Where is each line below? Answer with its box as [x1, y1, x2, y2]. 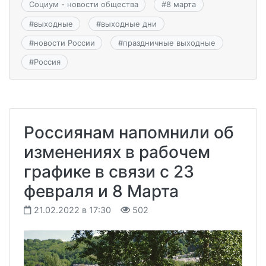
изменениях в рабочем [24, 141, 210, 162]
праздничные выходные [122, 38, 216, 48]
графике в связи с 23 [24, 161, 194, 182]
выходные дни [100, 18, 157, 28]
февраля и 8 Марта [24, 180, 179, 201]
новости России [33, 38, 95, 48]
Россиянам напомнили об [24, 122, 234, 142]
